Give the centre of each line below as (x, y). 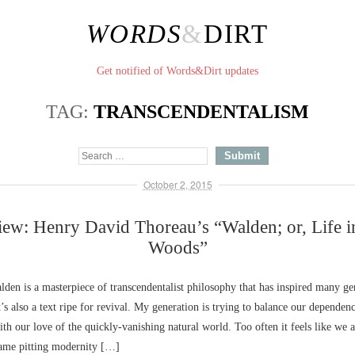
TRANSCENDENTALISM (201, 112)
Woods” (177, 248)
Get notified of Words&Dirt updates (177, 71)
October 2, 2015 (177, 184)
